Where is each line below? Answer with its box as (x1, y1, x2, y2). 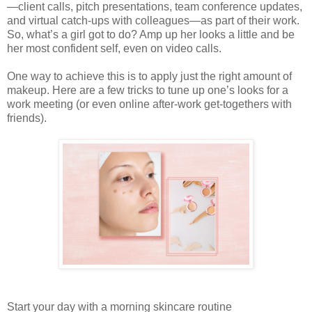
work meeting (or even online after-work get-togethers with (7, 98, 292, 111)
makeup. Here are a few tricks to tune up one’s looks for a (7, 84, 288, 97)
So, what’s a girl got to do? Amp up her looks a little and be (7, 29, 295, 41)
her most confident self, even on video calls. (7, 42, 221, 55)
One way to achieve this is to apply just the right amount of (7, 70, 292, 83)
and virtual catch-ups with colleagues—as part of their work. (7, 15, 299, 27)
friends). (7, 112, 47, 125)
